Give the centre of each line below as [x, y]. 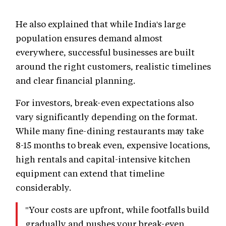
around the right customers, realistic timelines [113, 66]
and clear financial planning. [75, 80]
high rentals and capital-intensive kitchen [103, 159]
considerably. [43, 187]
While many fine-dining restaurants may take [110, 131]
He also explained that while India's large [101, 24]
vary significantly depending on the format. [106, 117]
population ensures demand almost [89, 38]
